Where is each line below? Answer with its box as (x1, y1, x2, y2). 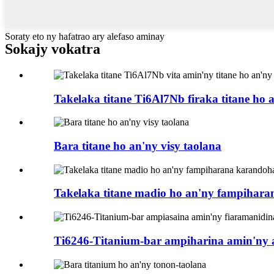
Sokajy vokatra (5, 40, 100, 57)
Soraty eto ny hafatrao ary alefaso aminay (5, 31, 165, 42)
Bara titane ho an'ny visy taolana (54, 139, 221, 152)
